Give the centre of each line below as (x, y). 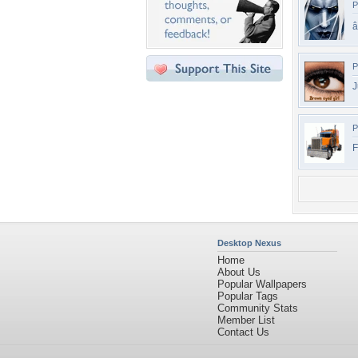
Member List (246, 320)
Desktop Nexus (249, 243)
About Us (239, 272)
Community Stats (258, 308)
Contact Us (243, 332)
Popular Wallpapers (262, 284)
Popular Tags (248, 296)
